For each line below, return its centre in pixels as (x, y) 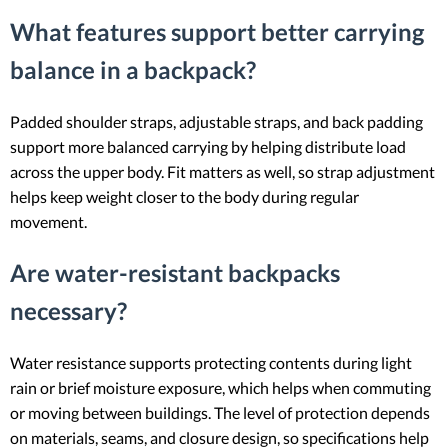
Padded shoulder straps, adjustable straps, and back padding (216, 121)
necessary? (68, 310)
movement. (48, 221)
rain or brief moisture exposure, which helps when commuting (220, 387)
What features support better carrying (217, 31)
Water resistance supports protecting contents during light (211, 362)
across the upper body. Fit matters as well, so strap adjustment (222, 171)
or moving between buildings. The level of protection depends (220, 412)
